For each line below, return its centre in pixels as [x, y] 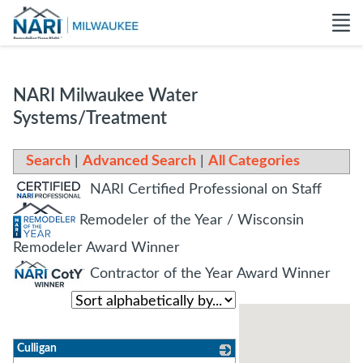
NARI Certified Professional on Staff [204, 189]
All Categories [254, 161]
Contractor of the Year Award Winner [208, 274]
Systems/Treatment [90, 118]
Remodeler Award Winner [96, 248]
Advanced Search [139, 161]
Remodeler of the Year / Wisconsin [190, 220]
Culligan [37, 348]
